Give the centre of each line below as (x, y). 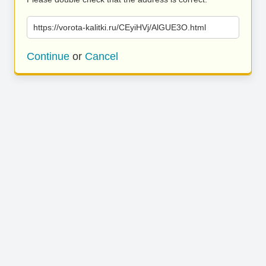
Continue (48, 56)
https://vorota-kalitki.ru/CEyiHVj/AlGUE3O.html (120, 27)
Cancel (102, 56)
